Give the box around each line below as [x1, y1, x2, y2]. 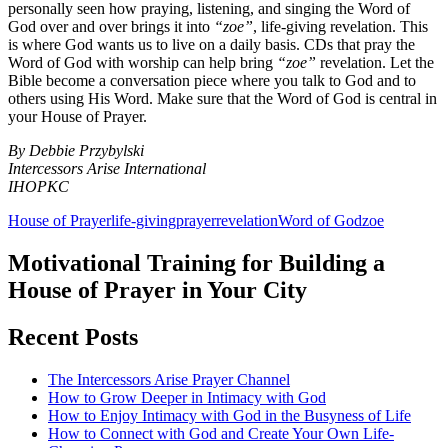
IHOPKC [8, 178, 69, 196]
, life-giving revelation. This [253, 18, 428, 36]
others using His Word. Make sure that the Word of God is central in [8, 90, 437, 108]
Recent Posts [8, 324, 138, 351]
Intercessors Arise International [8, 160, 206, 178]
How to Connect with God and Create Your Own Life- [48, 425, 394, 443]
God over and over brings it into [8, 18, 214, 36]
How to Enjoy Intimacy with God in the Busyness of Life [48, 407, 411, 425]
